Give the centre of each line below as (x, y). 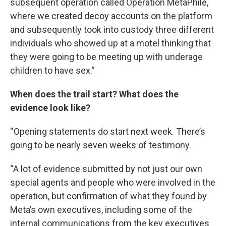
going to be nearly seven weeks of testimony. (101, 145)
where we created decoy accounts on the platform (111, 16)
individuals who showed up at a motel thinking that (110, 43)
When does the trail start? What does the (94, 94)
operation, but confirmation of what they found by (108, 196)
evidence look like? (50, 108)
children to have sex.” (52, 70)
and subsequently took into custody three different (112, 30)
